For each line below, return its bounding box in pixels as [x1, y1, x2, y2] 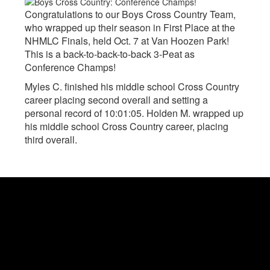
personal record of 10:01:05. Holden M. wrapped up [25, 106, 243, 121]
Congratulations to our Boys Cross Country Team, [25, 7, 236, 22]
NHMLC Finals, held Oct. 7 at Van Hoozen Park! [25, 34, 229, 48]
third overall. [25, 133, 77, 147]
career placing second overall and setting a [25, 93, 208, 107]
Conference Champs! [25, 60, 116, 75]
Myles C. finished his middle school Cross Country [25, 80, 239, 94]
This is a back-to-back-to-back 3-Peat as [25, 47, 195, 61]
